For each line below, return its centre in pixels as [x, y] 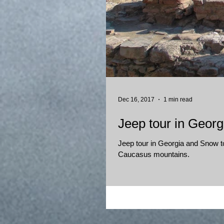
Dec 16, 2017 [136, 99]
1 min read [178, 99]
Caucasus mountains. [154, 154]
